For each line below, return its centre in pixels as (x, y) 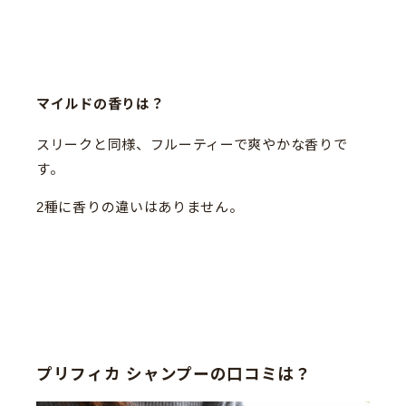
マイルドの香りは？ (101, 104)
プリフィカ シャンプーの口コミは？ (174, 374)
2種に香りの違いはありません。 (140, 208)
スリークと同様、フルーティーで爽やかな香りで (192, 145)
